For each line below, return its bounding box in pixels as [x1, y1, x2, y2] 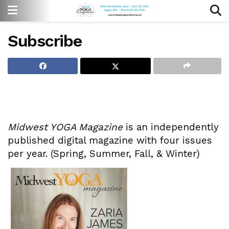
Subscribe [8, 31, 82, 51]
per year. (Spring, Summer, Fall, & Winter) [8, 148, 200, 159]
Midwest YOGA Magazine [8, 121, 123, 133]
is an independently [123, 121, 219, 133]
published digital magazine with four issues [8, 134, 212, 146]
